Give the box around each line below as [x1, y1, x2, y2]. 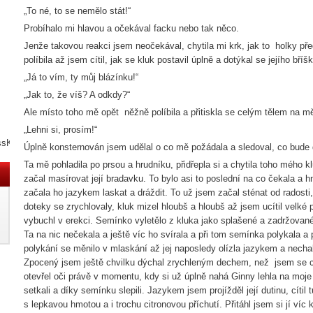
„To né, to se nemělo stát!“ [24, 6, 131, 16]
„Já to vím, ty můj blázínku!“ [24, 72, 138, 82]
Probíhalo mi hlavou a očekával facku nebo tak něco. [24, 23, 242, 34]
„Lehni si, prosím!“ [24, 124, 97, 135]
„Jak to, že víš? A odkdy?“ [24, 89, 130, 100]
